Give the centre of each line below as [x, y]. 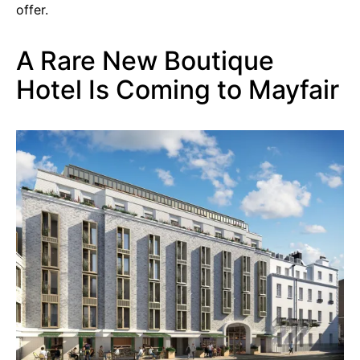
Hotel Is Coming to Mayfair [178, 90]
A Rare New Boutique [145, 61]
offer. [34, 10]
